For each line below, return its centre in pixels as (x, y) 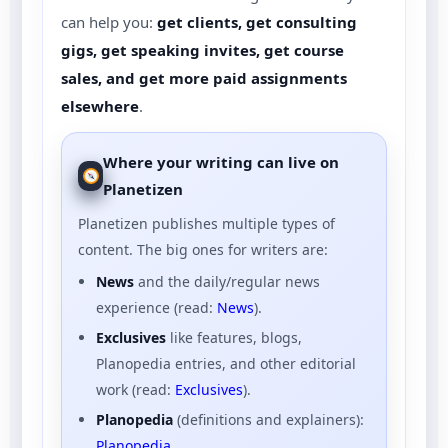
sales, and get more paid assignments (204, 77)
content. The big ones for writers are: (203, 249)
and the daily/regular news (227, 281)
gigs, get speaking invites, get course (202, 49)
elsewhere (100, 105)
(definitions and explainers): (268, 419)
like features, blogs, (234, 337)
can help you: (109, 21)
